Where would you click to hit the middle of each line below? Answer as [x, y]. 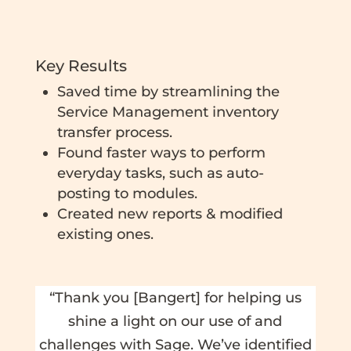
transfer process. [114, 132]
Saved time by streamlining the [168, 91]
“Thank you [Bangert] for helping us [175, 297]
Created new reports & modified [170, 213]
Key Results [81, 65]
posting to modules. [127, 193]
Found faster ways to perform [161, 152]
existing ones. [105, 234]
